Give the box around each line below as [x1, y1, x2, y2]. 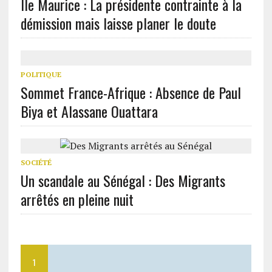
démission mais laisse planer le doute [20, 12, 216, 34]
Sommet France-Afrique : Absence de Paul [20, 81, 241, 103]
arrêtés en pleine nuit [20, 188, 134, 210]
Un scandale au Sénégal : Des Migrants [20, 169, 225, 191]
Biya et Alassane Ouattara [20, 100, 158, 122]
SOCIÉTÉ [20, 158, 52, 167]
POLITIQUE [20, 70, 61, 79]
